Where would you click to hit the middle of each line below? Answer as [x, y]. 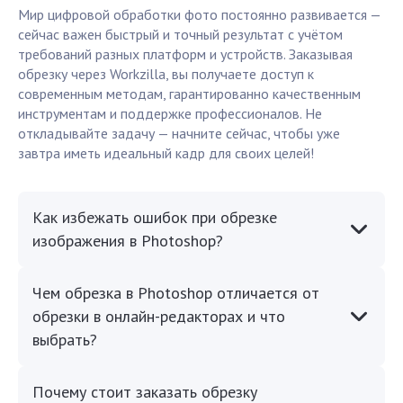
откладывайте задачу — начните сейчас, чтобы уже [179, 134]
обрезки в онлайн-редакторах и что [159, 317]
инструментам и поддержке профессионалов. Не [170, 114]
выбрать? [65, 340]
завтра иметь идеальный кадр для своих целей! [166, 153]
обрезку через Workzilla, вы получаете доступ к [166, 74]
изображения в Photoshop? [128, 241]
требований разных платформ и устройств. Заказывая [185, 54]
